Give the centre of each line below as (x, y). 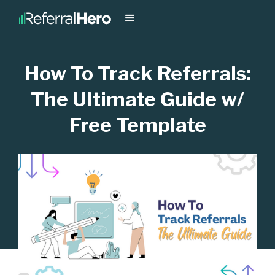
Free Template (137, 125)
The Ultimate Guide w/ (137, 99)
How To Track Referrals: (137, 73)
